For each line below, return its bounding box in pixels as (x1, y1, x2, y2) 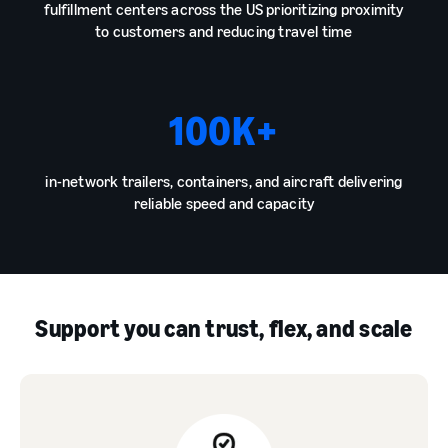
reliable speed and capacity (133, 193, 315, 213)
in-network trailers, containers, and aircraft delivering (45, 171, 403, 191)
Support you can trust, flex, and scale (35, 314, 413, 342)
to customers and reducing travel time (95, 21, 353, 41)
